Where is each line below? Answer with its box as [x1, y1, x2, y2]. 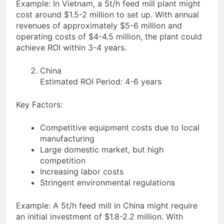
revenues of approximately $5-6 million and [16, 20, 182, 31]
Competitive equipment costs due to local [40, 122, 199, 133]
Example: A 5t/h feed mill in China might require [16, 200, 197, 211]
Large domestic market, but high [40, 144, 163, 155]
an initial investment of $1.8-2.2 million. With [16, 211, 183, 222]
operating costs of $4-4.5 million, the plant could [16, 31, 202, 42]
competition [40, 155, 85, 166]
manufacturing [40, 133, 94, 144]
